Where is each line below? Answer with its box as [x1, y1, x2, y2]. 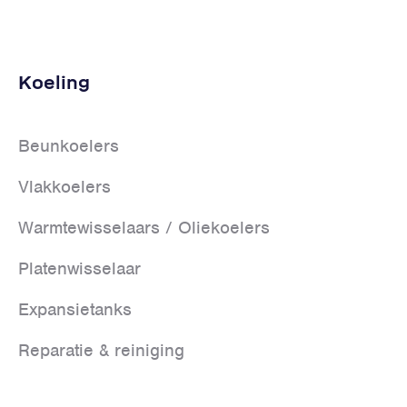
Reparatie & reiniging [18, 338, 184, 362]
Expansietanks [18, 297, 132, 321]
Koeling [18, 71, 90, 94]
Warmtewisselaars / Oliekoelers [18, 215, 270, 239]
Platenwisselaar [18, 256, 141, 280]
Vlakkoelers [18, 174, 111, 198]
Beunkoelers [18, 134, 119, 157]
